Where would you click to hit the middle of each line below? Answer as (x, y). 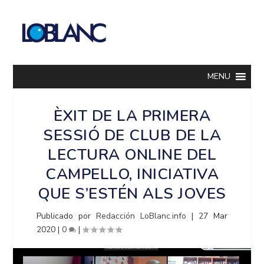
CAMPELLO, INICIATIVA (132, 174)
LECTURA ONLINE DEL (132, 155)
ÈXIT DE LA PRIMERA (132, 116)
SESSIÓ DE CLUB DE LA (132, 135)
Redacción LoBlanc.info (141, 216)
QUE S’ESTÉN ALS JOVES (132, 194)
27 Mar (213, 216)
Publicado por (67, 216)
